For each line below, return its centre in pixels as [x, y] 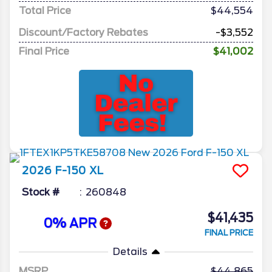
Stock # [41, 192]
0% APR [71, 224]
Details [130, 251]
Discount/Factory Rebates [83, 32]
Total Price [45, 10]
